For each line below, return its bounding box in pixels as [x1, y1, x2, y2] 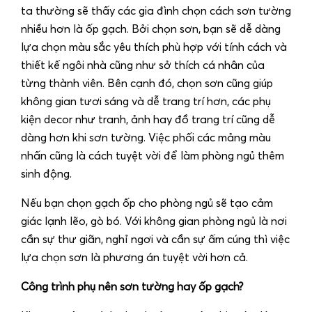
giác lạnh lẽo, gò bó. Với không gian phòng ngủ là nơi [21, 215, 287, 227]
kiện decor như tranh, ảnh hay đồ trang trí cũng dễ [21, 114, 275, 125]
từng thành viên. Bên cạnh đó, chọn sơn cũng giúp [21, 77, 273, 89]
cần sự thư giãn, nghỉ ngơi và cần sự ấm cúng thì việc [21, 233, 290, 245]
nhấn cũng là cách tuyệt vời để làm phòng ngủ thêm [21, 150, 284, 162]
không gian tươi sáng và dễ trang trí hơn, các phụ [21, 95, 271, 107]
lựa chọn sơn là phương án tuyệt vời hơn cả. [21, 251, 248, 263]
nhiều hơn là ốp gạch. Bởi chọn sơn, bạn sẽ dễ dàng [21, 23, 281, 35]
